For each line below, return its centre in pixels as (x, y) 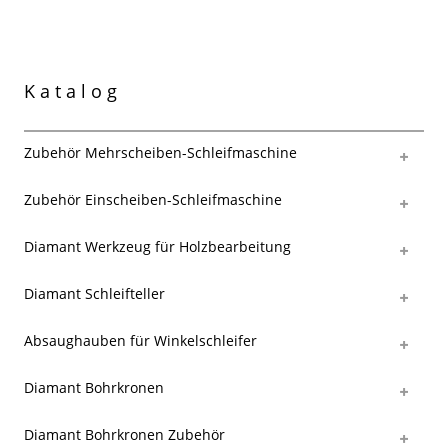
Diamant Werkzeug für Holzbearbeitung (157, 246)
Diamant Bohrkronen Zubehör (124, 434)
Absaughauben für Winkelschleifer (140, 340)
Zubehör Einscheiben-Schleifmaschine (153, 199)
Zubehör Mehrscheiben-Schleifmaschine (160, 152)
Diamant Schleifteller (94, 293)
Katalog (73, 90)
